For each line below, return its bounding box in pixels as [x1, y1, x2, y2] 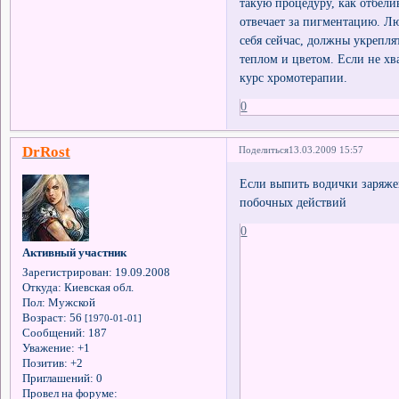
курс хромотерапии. [240, 69, 348, 85]
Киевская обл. [61, 281, 134, 295]
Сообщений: [21, 327, 85, 340]
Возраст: [21, 312, 67, 325]
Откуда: [21, 281, 61, 295]
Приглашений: [21, 372, 94, 386]
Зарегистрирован [21, 266, 109, 280]
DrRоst [21, 143, 70, 161]
